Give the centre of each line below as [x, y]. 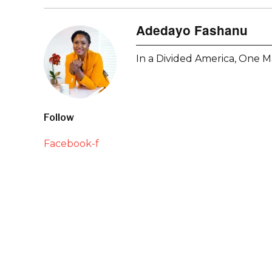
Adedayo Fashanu [192, 30]
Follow [59, 117]
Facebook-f [71, 143]
